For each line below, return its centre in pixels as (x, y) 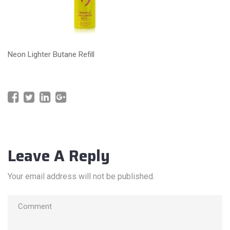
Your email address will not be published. (81, 177)
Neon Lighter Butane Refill (51, 54)
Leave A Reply (59, 156)
